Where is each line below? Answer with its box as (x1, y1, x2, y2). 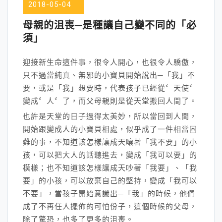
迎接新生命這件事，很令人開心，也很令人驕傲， (23, 57, 197, 67)
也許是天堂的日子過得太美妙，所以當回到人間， (23, 111, 197, 121)
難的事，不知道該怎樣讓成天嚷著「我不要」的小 (23, 137, 197, 147)
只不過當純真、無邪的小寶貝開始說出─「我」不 (23, 70, 195, 80)
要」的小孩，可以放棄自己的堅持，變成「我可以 (23, 176, 197, 185)
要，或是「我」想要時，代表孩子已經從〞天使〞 (23, 83, 197, 93)
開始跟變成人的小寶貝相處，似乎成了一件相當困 (23, 124, 197, 134)
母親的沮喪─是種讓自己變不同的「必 (23, 19, 197, 32)
